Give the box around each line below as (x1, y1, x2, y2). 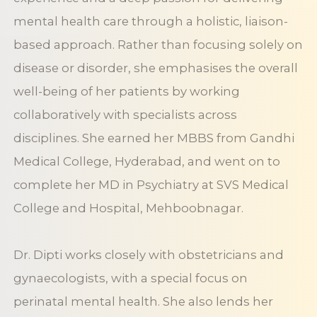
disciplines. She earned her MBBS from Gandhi (13, 131, 294, 146)
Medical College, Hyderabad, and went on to (13, 154, 280, 169)
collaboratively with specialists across (13, 108, 237, 122)
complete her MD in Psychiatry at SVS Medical (13, 178, 289, 192)
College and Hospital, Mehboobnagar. (13, 201, 246, 216)
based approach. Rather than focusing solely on (13, 38, 303, 52)
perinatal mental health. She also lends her (13, 294, 273, 309)
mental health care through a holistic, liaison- (13, 14, 288, 29)
